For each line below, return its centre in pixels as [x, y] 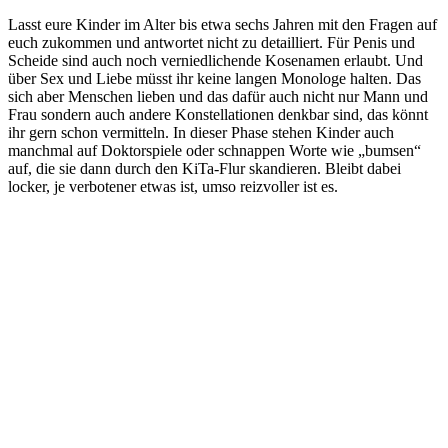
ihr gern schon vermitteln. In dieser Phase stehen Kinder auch [201, 132]
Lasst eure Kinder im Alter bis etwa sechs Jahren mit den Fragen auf [222, 24]
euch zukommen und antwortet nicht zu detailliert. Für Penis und [211, 42]
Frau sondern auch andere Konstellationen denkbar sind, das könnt [218, 114]
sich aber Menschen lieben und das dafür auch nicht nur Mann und [218, 96]
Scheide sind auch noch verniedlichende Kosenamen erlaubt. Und [215, 60]
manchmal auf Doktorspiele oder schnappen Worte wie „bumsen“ [214, 150]
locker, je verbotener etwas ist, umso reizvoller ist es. [173, 186]
